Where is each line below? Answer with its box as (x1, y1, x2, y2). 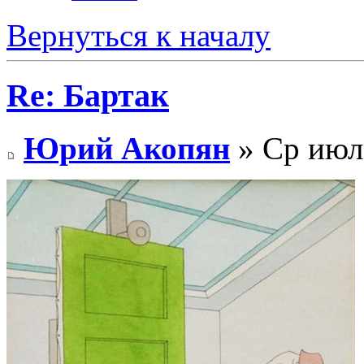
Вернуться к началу (6, 17, 271, 53)
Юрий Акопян (24, 131, 230, 167)
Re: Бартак (6, 77, 169, 115)
